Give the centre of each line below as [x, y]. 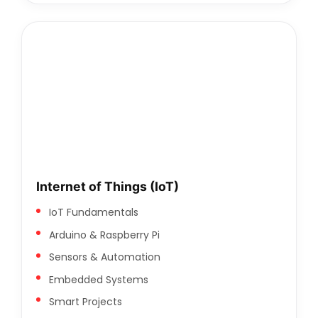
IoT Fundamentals [93, 213]
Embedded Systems [98, 279]
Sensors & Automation [104, 257]
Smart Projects [85, 301]
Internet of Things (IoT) [108, 187]
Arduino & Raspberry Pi [104, 235]
